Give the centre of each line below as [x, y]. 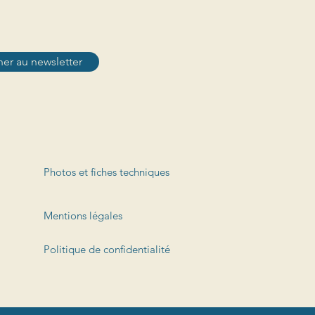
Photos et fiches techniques [107, 172]
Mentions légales [83, 216]
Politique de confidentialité [107, 250]
